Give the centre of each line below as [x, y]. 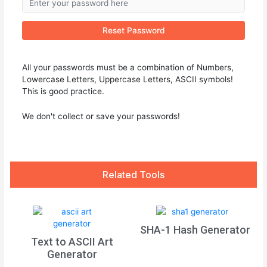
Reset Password [133, 31]
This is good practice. [63, 91]
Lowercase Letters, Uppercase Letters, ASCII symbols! [128, 79]
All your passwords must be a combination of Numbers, [128, 67]
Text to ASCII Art [72, 242]
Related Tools [133, 175]
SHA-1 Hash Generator [195, 230]
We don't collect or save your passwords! [101, 116]
